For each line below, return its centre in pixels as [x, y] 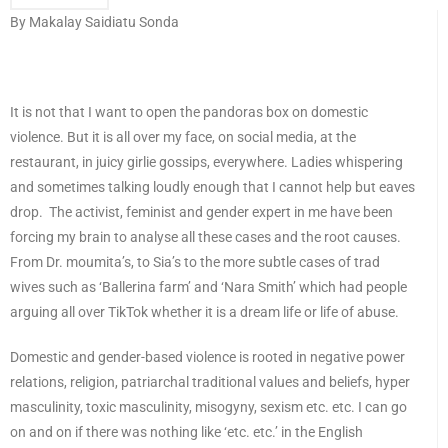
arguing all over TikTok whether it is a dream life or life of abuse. [204, 312]
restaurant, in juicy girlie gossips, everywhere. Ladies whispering [206, 162]
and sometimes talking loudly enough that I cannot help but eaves [212, 187]
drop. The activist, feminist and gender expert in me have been [201, 212]
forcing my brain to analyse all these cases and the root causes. [205, 237]
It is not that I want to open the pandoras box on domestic [189, 112]
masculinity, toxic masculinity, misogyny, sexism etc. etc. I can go [208, 407]
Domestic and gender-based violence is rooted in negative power [207, 357]
